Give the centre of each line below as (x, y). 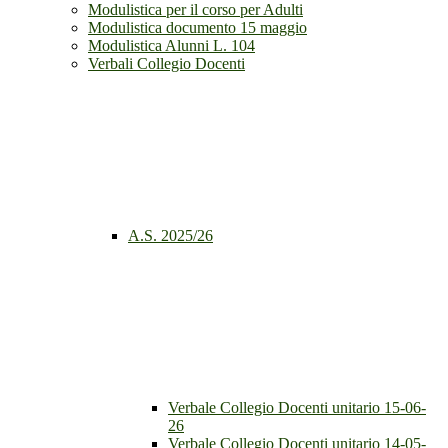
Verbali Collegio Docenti (166, 64)
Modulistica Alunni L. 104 (171, 46)
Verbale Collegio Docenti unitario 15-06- (297, 408)
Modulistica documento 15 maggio (197, 28)
